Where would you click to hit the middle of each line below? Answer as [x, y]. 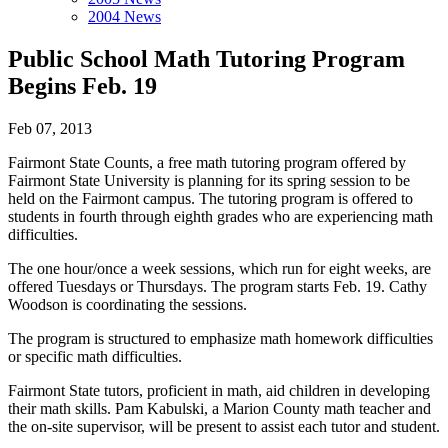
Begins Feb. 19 [82, 85]
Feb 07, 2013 [50, 128]
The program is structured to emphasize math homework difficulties [220, 338]
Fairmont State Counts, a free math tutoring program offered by [207, 162]
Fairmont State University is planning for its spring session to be [209, 180]
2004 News [124, 16]
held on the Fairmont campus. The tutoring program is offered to [210, 198]
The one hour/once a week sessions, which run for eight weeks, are [219, 268]
